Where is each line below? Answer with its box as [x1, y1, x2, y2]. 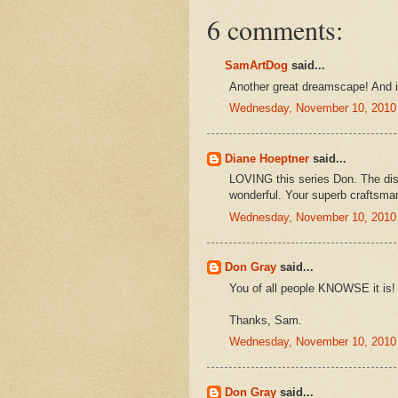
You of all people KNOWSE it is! [229, 281, 395, 295]
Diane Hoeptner [225, 151, 309, 165]
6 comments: [207, 12, 343, 48]
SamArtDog [225, 59, 288, 73]
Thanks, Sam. [229, 313, 302, 327]
